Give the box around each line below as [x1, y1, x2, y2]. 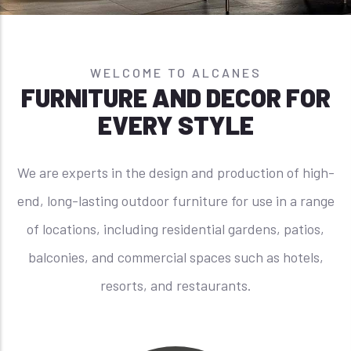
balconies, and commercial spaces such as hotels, [27, 248, 324, 266]
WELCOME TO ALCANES [89, 65, 262, 80]
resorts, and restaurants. [100, 277, 251, 294]
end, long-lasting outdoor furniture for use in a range [16, 192, 335, 209]
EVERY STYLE [97, 110, 254, 139]
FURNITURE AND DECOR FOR [20, 82, 331, 112]
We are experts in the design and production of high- [16, 164, 335, 181]
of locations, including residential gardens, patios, [27, 220, 324, 237]
